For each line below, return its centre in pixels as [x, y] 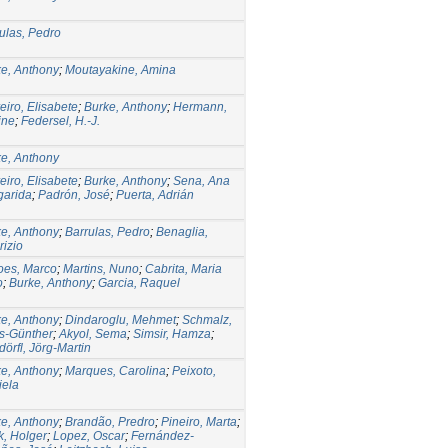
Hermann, [200, 106]
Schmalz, [207, 319]
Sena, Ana [201, 180]
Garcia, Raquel [139, 282]
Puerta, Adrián [155, 194]
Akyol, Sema [93, 333]
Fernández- [162, 435]
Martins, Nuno [101, 268]
